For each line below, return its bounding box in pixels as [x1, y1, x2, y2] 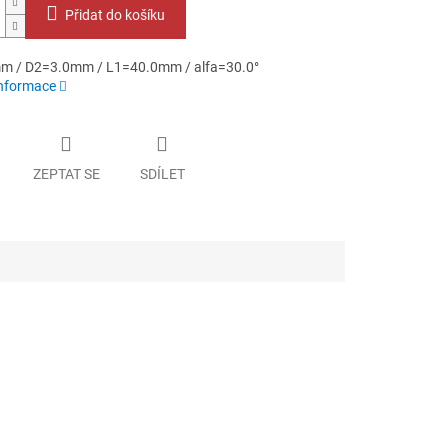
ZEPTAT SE [32, 165, 100, 182]
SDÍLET [139, 165, 185, 182]
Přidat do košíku [64, 7, 165, 24]
